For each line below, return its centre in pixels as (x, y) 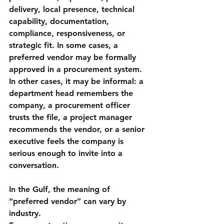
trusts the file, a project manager (72, 117)
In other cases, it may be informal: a (77, 81)
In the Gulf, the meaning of (61, 189)
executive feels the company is (67, 141)
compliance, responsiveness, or (68, 33)
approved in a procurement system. (77, 69)
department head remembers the (72, 93)
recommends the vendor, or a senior (78, 129)
